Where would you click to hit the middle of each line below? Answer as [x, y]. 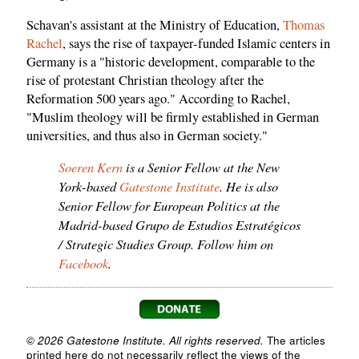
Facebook [83, 263]
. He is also [249, 186]
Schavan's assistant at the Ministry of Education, [155, 24]
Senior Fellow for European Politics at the [169, 206]
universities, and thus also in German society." [147, 135]
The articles [294, 340]
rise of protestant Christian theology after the [145, 80]
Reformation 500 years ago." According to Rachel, [158, 98]
